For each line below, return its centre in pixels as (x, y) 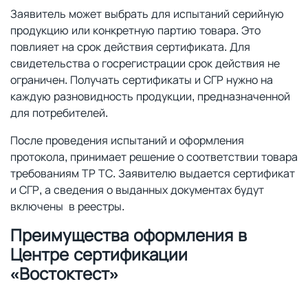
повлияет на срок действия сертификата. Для (130, 47)
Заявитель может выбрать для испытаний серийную (147, 14)
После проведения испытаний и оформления (127, 140)
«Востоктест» (64, 273)
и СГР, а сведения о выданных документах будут (137, 190)
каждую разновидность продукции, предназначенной (150, 96)
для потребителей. (59, 113)
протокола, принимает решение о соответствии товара (154, 157)
